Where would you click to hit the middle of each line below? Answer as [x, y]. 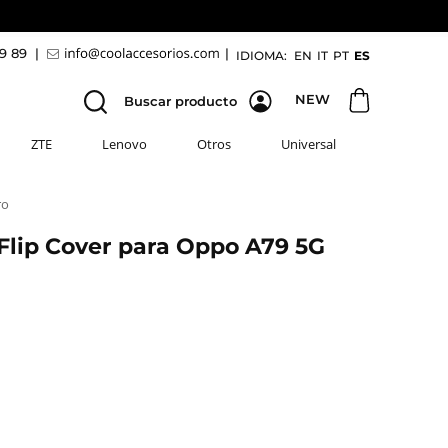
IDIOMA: [261, 55]
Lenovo [125, 144]
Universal [309, 144]
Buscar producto [180, 101]
